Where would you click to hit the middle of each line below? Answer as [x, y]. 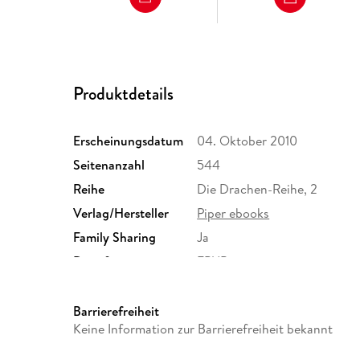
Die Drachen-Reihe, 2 [258, 189]
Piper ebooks [233, 213]
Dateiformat [108, 262]
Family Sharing [115, 237]
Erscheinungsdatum [129, 141]
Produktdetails [124, 93]
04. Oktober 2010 [247, 141]
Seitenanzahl [109, 165]
